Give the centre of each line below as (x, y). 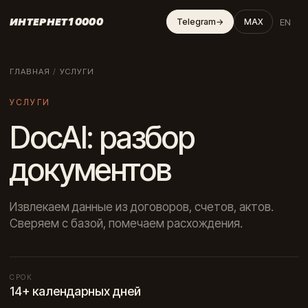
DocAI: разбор (102, 137)
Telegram (196, 22)
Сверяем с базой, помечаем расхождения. (126, 223)
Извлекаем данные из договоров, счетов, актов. (142, 207)
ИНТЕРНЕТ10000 (56, 22)
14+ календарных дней (75, 291)
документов (90, 170)
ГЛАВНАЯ (30, 71)
